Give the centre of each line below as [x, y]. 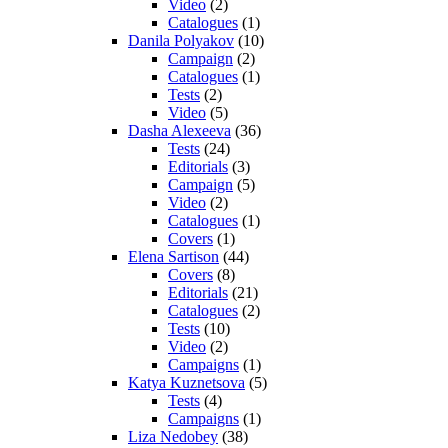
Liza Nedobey [173, 437]
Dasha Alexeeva [179, 131]
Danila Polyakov [181, 41]
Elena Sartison [173, 257]
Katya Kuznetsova [186, 383]
